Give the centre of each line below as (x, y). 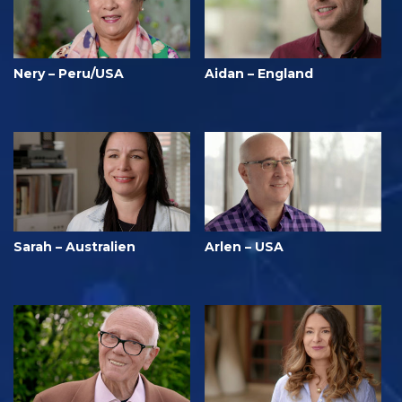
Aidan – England (259, 74)
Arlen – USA (244, 247)
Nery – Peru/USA (69, 74)
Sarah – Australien (74, 247)
